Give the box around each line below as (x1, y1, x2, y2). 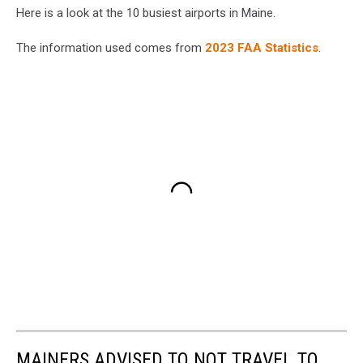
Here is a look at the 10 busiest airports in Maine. (16, 5, 275, 20)
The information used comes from (16, 40, 205, 55)
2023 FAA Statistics (205, 40, 318, 55)
